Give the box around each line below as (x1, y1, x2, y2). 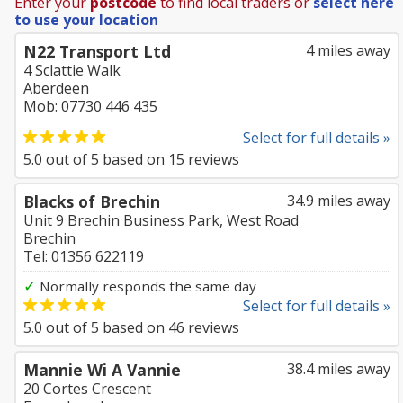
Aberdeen (23, 78, 89, 98)
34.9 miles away (287, 191, 390, 210)
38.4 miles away (287, 359, 390, 379)
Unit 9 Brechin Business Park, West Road (23, 210, 299, 230)
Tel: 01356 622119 (23, 246, 144, 266)
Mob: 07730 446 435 (23, 96, 157, 116)
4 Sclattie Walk (23, 60, 121, 80)
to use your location (14, 10, 158, 30)
